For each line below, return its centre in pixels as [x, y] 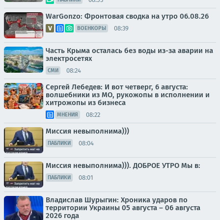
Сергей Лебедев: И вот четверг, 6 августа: [117, 87]
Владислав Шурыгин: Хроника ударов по [117, 200]
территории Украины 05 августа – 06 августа [123, 208]
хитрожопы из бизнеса [86, 103]
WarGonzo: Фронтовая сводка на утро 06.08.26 [127, 16]
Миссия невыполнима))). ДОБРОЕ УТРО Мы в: [123, 165]
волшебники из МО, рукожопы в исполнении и [128, 95]
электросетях [69, 58]
